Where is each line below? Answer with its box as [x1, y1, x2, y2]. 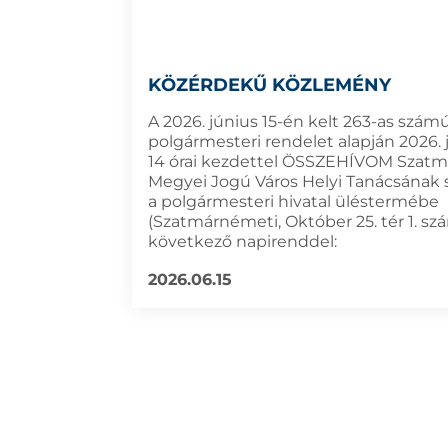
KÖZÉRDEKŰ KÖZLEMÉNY [148, 74, 391, 96]
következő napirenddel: [148, 232, 337, 251]
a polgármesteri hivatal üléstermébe [148, 192, 439, 211]
